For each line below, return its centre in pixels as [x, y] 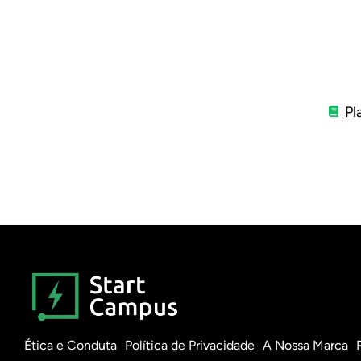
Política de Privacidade [190, 345]
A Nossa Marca [305, 345]
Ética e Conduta [71, 345]
